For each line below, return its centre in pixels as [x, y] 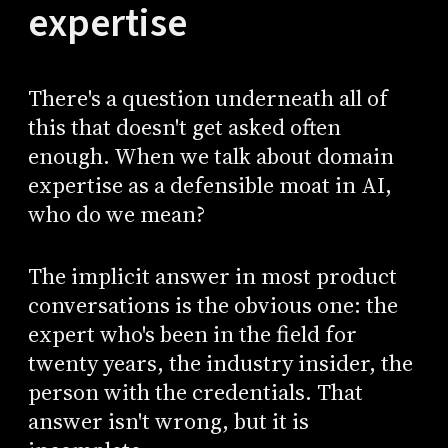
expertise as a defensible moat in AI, [209, 185]
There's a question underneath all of [207, 98]
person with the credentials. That [195, 393]
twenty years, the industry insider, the [220, 364]
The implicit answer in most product [212, 277]
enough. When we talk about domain [210, 156]
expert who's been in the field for [192, 335]
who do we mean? [116, 214]
